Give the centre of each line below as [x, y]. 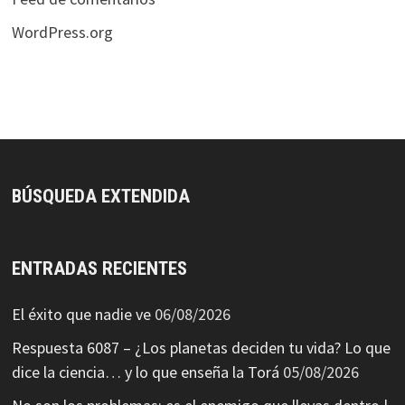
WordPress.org [62, 33]
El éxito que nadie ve [81, 315]
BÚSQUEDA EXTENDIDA [100, 197]
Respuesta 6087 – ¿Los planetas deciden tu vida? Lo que [201, 348]
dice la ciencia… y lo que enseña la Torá [145, 372]
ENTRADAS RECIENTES [99, 269]
